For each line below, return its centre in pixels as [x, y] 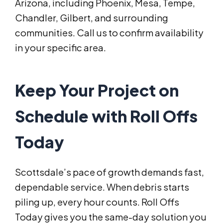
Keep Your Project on [97, 90]
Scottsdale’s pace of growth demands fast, [110, 172]
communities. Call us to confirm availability [109, 32]
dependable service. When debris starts [102, 187]
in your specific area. [60, 47]
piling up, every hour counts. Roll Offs [97, 202]
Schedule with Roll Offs [106, 116]
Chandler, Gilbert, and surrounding [92, 17]
